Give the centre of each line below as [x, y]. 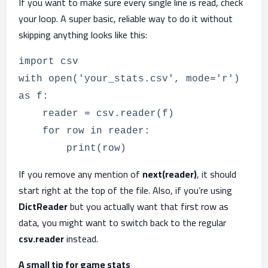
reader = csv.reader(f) [96, 114]
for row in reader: [84, 131]
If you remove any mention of [80, 174]
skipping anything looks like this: [83, 35]
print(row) [72, 148]
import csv [48, 62]
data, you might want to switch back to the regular [122, 223]
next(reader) [170, 174]
